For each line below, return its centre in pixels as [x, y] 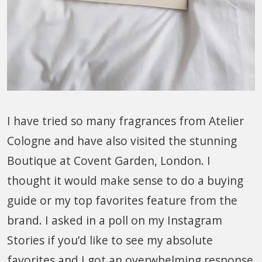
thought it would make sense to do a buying [125, 180]
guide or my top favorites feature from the [122, 200]
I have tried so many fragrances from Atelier [125, 120]
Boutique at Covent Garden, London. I [109, 160]
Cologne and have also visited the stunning [122, 140]
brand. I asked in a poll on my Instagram [115, 220]
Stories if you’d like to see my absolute [110, 240]
